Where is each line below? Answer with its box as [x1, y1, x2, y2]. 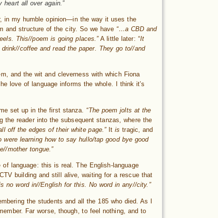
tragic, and [120, 126, 153, 133]
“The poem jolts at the [86, 106, 151, 114]
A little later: [98, 35, 138, 42]
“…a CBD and [116, 25, 157, 33]
